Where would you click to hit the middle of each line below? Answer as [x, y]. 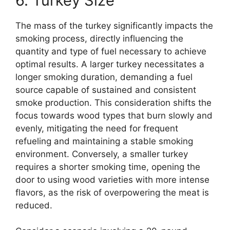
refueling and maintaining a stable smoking [104, 141]
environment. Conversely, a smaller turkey [102, 154]
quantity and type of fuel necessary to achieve [111, 51]
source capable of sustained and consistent [106, 90]
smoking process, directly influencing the [99, 38]
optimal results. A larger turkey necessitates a [110, 64]
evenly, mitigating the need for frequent [97, 128]
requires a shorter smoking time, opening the [108, 167]
